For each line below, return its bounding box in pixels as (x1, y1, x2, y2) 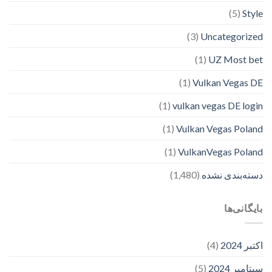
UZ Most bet (208, 53, 263, 66)
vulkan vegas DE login (172, 100, 263, 112)
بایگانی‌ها (223, 202, 263, 214)
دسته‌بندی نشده (202, 169, 263, 181)
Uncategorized (200, 30, 263, 42)
